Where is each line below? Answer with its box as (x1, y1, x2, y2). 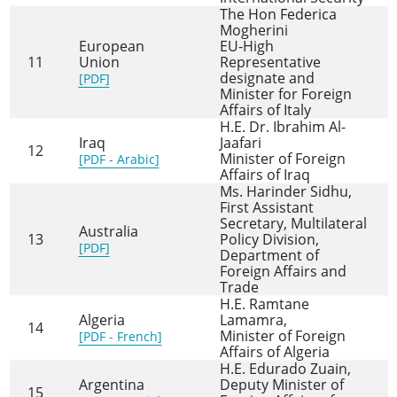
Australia (78, 222, 138, 242)
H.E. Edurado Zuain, (219, 359, 351, 379)
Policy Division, (219, 230, 319, 250)
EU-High (219, 36, 274, 57)
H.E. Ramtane (219, 294, 309, 315)
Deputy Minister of (219, 375, 344, 395)
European (78, 36, 144, 57)
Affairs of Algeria (219, 342, 330, 362)
